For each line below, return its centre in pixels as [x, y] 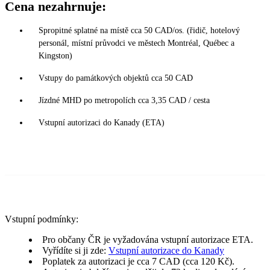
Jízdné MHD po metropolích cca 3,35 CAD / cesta [124, 100]
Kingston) [55, 55]
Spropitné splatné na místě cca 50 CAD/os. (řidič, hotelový [139, 30]
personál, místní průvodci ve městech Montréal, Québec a [137, 43]
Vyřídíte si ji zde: [75, 250]
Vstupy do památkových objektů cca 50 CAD [116, 78]
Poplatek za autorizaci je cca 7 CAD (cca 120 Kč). [138, 261]
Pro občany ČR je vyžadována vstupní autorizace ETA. [148, 239]
